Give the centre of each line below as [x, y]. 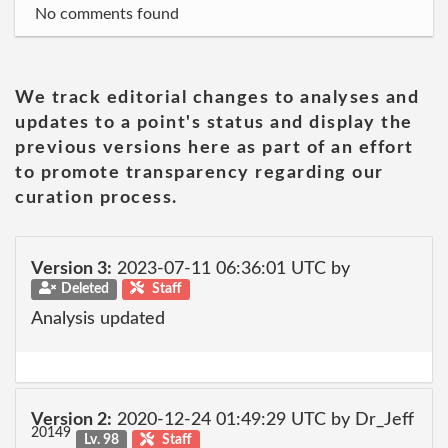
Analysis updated [98, 319]
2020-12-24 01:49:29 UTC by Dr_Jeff [263, 420]
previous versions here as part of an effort [214, 148]
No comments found [107, 14]
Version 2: [71, 420]
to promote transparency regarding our [199, 173]
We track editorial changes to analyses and [217, 98]
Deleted [84, 288]
